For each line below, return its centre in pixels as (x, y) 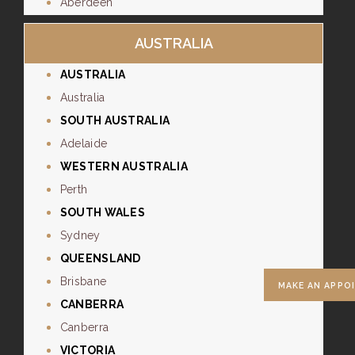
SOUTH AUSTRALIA (115, 121)
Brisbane (83, 282)
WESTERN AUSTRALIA (124, 167)
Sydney (80, 236)
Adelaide (84, 144)
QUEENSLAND (100, 259)
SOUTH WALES (103, 213)
